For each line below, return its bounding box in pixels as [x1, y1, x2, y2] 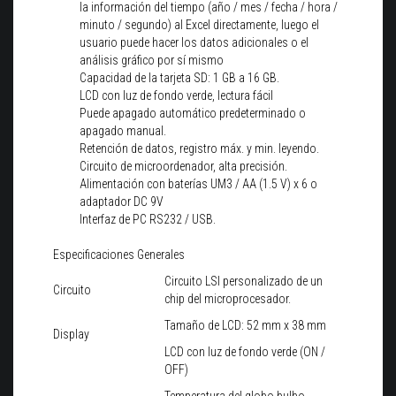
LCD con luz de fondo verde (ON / [164, 345, 325, 360]
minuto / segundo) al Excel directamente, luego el [80, 18, 319, 33]
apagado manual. [80, 124, 166, 139]
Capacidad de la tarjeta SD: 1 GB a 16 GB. [80, 71, 279, 86]
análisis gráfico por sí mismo [80, 53, 224, 68]
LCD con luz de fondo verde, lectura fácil [80, 88, 273, 103]
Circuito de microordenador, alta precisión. [80, 159, 287, 174]
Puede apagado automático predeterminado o [80, 106, 306, 121]
